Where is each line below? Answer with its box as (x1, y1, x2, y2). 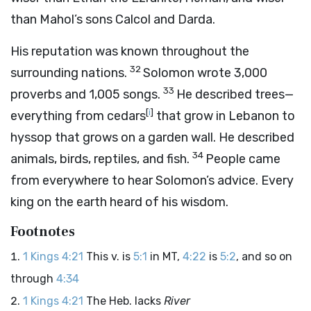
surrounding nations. (10, 65, 130, 81)
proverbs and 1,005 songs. (10, 87, 163, 102)
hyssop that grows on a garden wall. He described (10, 130, 294, 145)
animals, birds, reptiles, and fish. (10, 151, 192, 167)
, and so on (236, 250, 292, 263)
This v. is (86, 250, 133, 263)
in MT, (147, 250, 183, 263)
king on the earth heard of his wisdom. (10, 194, 228, 210)
